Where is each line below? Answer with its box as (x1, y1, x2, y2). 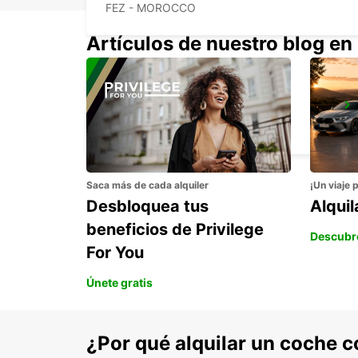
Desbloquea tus (86, 197, 209, 217)
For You (86, 243, 144, 263)
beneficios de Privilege (86, 220, 264, 240)
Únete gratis (86, 276, 153, 290)
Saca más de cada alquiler (86, 179, 209, 192)
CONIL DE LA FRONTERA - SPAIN (105, 120, 282, 134)
